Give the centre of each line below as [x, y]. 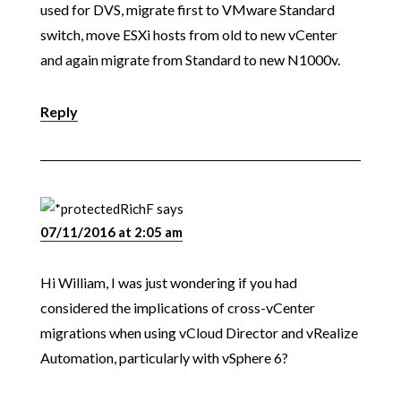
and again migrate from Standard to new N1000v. [190, 60]
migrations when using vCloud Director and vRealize [199, 333]
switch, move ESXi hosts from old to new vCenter [188, 35]
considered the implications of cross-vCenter [177, 308]
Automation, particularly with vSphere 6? [164, 358]
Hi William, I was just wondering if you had [168, 283]
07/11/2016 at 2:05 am [111, 232]
